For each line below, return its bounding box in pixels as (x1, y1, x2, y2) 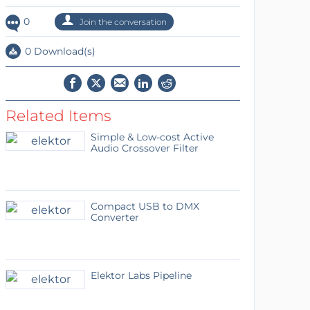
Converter (90, 211, 139, 224)
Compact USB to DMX (90, 200, 199, 212)
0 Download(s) (21, 45, 95, 57)
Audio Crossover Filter (90, 142, 199, 154)
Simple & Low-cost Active (90, 131, 214, 143)
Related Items (5, 107, 111, 125)
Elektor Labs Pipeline (90, 269, 192, 282)
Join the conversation (77, 17, 167, 27)
